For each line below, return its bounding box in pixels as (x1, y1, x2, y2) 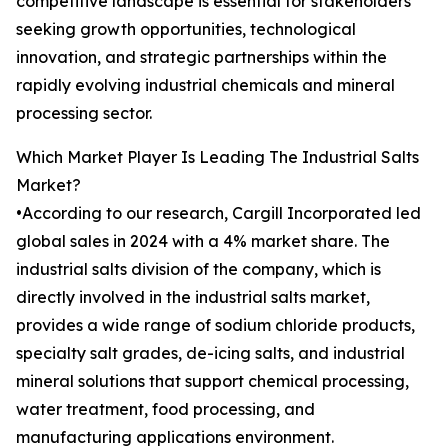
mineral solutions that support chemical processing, (16, 371, 409, 392)
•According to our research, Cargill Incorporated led (16, 203, 421, 224)
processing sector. (16, 103, 152, 124)
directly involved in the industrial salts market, (16, 287, 370, 308)
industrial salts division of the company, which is (16, 259, 381, 280)
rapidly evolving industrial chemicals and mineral (16, 75, 395, 96)
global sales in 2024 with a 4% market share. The (16, 231, 390, 252)
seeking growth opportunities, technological (16, 19, 356, 40)
